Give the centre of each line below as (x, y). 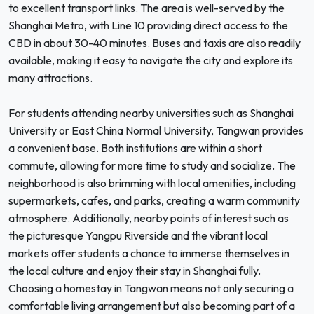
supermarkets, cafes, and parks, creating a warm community (154, 200)
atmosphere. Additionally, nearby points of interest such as (149, 218)
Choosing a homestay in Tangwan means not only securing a (151, 288)
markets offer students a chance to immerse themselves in (149, 253)
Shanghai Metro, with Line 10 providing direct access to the (148, 25)
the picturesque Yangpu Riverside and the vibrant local (138, 235)
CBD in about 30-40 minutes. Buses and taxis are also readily (155, 43)
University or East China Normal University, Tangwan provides (156, 130)
